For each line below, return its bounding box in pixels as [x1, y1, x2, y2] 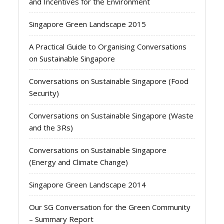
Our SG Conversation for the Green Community [29, 202, 191, 212]
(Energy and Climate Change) [29, 157, 128, 167]
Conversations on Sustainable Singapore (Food [29, 76, 189, 86]
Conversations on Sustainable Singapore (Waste [29, 110, 194, 120]
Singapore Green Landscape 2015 [29, 19, 146, 29]
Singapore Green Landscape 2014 [29, 179, 146, 189]
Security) [29, 88, 59, 98]
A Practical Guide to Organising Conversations [29, 41, 187, 51]
